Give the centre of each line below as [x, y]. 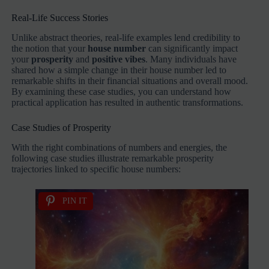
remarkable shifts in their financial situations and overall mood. [130, 80]
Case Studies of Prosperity [62, 127]
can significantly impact [192, 48]
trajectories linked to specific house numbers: [96, 169]
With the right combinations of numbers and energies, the [119, 147]
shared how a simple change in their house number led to [119, 70]
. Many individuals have [191, 59]
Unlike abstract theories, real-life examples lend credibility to [126, 37]
